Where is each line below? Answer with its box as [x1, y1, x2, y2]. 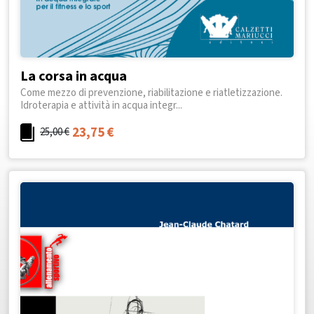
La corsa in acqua [20, 66, 127, 86]
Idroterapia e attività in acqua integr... [20, 97, 182, 113]
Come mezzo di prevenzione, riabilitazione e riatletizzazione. [20, 85, 282, 100]
